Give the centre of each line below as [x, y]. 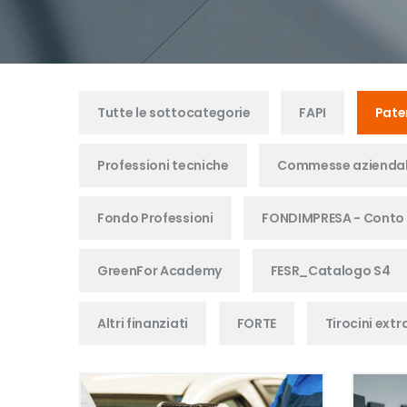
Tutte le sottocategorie [174, 113]
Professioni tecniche [163, 165]
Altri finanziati [143, 323]
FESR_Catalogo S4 [330, 271]
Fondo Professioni [155, 218]
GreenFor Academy [159, 271]
